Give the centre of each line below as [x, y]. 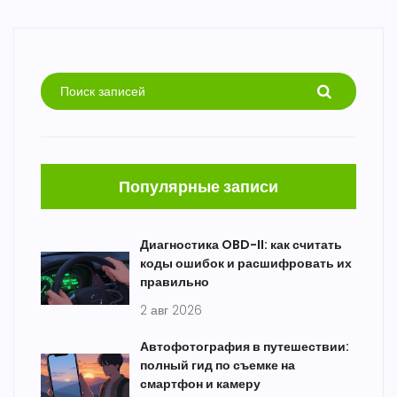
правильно [175, 282]
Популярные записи [198, 187]
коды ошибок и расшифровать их [246, 264]
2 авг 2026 [171, 311]
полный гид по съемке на [218, 366]
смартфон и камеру [200, 384]
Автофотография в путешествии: [245, 347]
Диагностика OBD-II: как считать [241, 245]
